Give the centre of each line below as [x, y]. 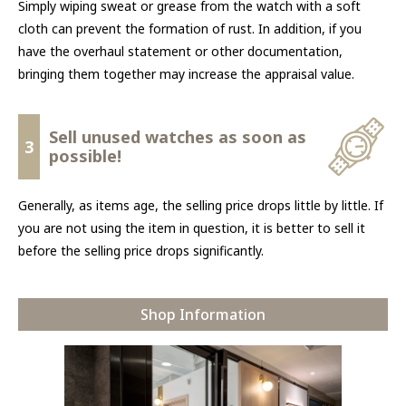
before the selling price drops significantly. [141, 251]
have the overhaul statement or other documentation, [180, 51]
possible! [85, 156]
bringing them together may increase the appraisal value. [186, 74]
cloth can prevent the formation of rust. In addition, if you [190, 29]
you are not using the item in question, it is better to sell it [192, 228]
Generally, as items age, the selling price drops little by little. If [201, 205]
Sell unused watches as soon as [178, 137]
